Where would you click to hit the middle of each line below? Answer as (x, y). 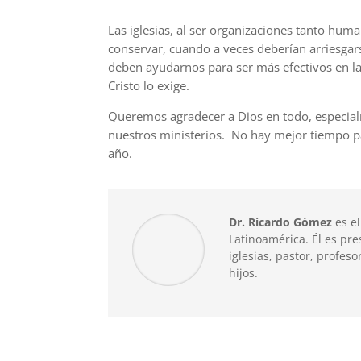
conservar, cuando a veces (183, 48)
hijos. (244, 272)
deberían (282, 48)
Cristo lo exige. (151, 85)
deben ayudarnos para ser (183, 66)
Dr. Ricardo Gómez (281, 222)
